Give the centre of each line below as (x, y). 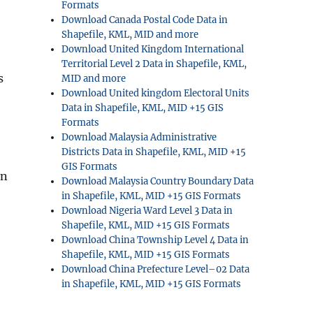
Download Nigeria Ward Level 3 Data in (147, 211)
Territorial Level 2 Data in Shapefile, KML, (154, 64)
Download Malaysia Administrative (139, 137)
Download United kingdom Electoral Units (156, 93)
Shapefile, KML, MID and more (130, 35)
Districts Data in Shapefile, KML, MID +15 (154, 152)
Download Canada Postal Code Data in (145, 20)
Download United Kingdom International (153, 49)
